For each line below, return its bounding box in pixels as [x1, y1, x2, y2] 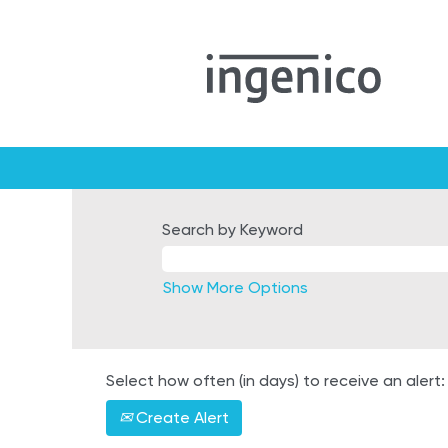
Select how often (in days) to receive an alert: [106, 371, 445, 390]
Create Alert [132, 408, 229, 427]
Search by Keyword [162, 220, 303, 239]
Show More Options [163, 278, 308, 297]
